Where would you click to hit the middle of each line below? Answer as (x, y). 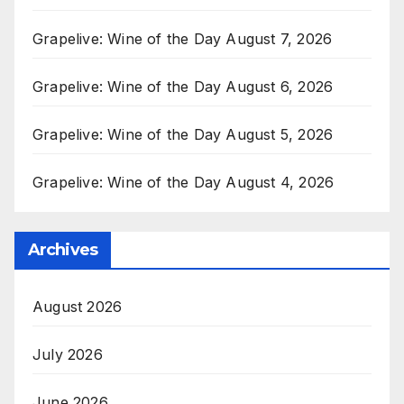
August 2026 (78, 307)
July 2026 (68, 355)
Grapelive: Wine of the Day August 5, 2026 (183, 134)
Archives (63, 250)
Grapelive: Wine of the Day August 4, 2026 (184, 182)
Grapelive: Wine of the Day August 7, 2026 (183, 38)
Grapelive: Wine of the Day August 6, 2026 (183, 86)
